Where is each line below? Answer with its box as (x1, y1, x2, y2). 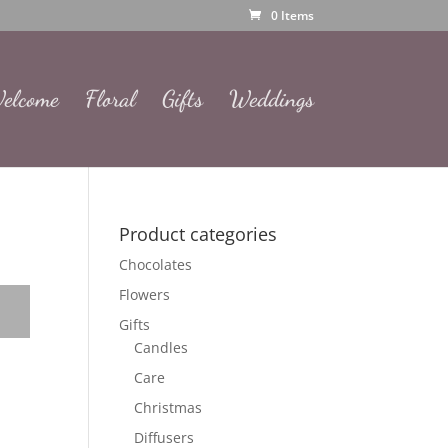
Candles (134, 338, 189, 357)
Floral (84, 85, 136, 112)
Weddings (228, 85, 314, 112)
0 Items (270, 7, 314, 24)
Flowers (119, 285, 171, 304)
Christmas (134, 398, 203, 417)
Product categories (119, 222, 278, 246)
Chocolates (119, 255, 193, 274)
